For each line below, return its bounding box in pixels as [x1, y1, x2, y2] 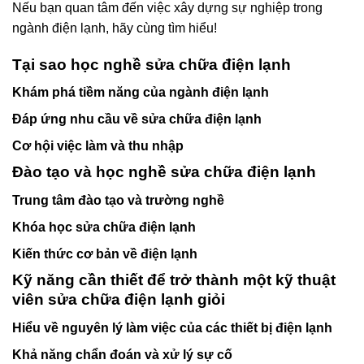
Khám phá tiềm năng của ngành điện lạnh [12, 85, 269, 100]
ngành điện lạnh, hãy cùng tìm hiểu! [12, 21, 217, 35]
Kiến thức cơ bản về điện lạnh [12, 246, 197, 261]
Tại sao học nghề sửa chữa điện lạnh [12, 55, 291, 73]
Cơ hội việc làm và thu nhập [12, 139, 184, 154]
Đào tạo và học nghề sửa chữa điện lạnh [12, 163, 316, 181]
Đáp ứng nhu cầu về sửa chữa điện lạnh [12, 112, 262, 127]
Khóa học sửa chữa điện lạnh [12, 219, 196, 234]
